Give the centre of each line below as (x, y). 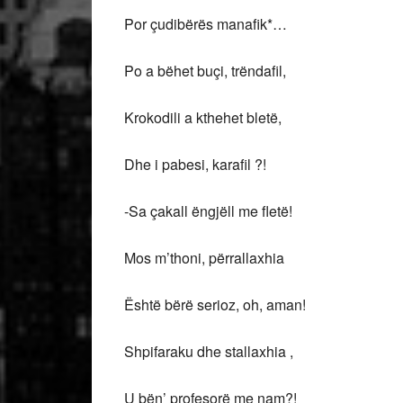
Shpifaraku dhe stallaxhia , (210, 351)
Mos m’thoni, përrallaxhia (204, 258)
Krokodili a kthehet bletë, (203, 117)
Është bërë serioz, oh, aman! (215, 304)
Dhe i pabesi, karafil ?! (195, 164)
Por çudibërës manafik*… (206, 24)
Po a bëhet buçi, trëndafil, (205, 71)
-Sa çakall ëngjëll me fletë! (208, 211)
